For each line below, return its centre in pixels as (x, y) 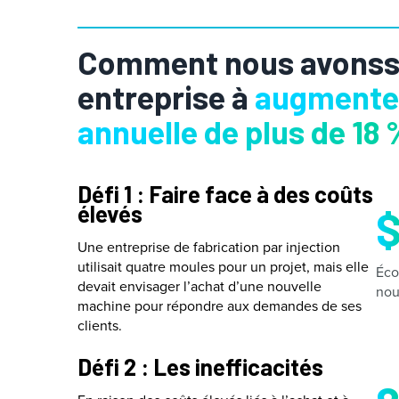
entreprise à (166, 97)
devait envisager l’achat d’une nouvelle (199, 286)
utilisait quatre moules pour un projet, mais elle (223, 266)
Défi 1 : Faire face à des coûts (225, 194)
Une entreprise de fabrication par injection (209, 247)
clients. (100, 325)
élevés (110, 213)
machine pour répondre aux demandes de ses (220, 305)
